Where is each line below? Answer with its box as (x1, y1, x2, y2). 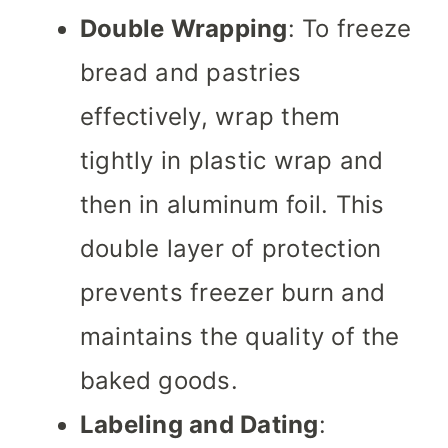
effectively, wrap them (80, 102, 341, 132)
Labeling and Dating (80, 410, 319, 440)
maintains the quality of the (80, 322, 400, 352)
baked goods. (80, 366, 238, 396)
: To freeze (287, 14, 412, 44)
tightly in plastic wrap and (80, 146, 384, 176)
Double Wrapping (80, 14, 288, 44)
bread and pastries (80, 58, 302, 88)
